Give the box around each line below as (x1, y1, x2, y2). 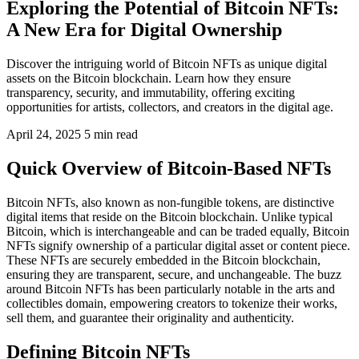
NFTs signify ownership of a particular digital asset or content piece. (6, 238, 350, 252)
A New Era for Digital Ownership (6, 18, 282, 40)
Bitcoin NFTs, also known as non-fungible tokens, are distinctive (6, 195, 334, 209)
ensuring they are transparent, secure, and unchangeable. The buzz (6, 267, 341, 281)
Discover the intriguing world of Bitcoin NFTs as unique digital (6, 56, 327, 71)
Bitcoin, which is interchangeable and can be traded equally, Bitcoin (6, 224, 349, 238)
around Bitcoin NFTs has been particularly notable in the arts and (6, 281, 335, 296)
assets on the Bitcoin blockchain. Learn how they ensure (6, 71, 291, 85)
